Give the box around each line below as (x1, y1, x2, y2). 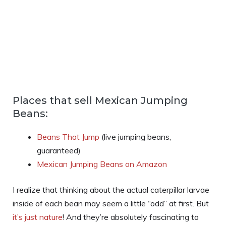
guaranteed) (37, 145, 81, 156)
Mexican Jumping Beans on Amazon (37, 159, 167, 169)
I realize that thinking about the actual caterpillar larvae (13, 185, 209, 195)
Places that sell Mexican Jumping (13, 94, 188, 107)
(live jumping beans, (99, 132, 171, 142)
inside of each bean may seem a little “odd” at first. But (13, 198, 209, 209)
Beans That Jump (37, 132, 99, 142)
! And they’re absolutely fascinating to (63, 212, 199, 222)
